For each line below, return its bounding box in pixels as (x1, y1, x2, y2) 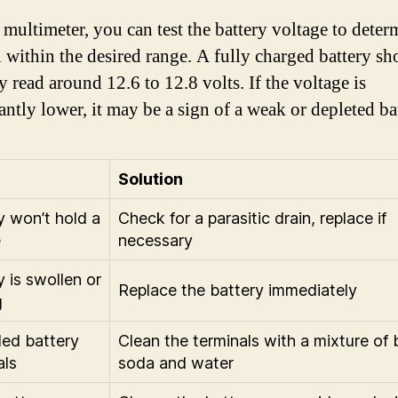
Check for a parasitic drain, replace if (118, 208, 386, 227)
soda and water (118, 353, 234, 372)
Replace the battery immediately (118, 280, 357, 299)
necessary (118, 230, 193, 250)
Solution (118, 169, 183, 188)
